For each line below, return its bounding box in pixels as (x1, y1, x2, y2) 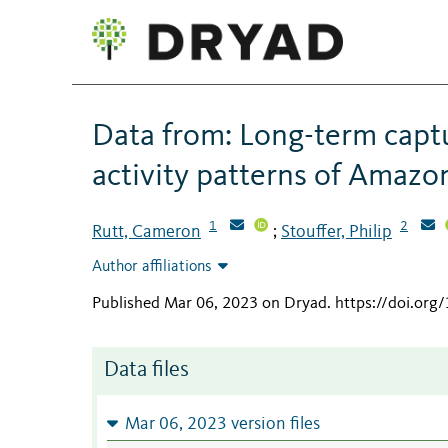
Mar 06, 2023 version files (124, 416, 320, 434)
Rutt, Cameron (92, 222, 201, 241)
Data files (104, 360, 189, 382)
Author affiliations (92, 259, 212, 276)
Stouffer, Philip (281, 222, 392, 241)
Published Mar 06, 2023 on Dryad (92, 295, 327, 313)
